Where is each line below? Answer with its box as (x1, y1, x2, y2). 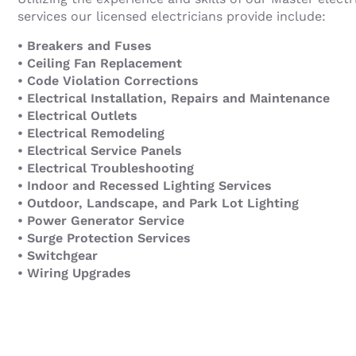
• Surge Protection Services (17, 230, 191, 246)
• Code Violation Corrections (17, 73, 199, 88)
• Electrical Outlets (17, 108, 137, 123)
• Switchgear (17, 248, 98, 263)
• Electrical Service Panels (17, 143, 182, 158)
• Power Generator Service (17, 213, 184, 228)
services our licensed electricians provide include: (17, 9, 326, 24)
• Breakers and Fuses (17, 38, 152, 53)
